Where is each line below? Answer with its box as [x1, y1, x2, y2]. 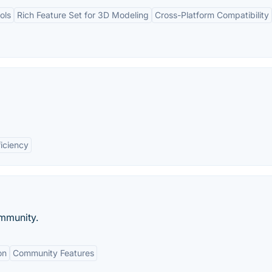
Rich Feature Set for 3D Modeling [17, 10, 149, 20]
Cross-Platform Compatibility [155, 10, 269, 20]
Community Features [13, 248, 94, 258]
